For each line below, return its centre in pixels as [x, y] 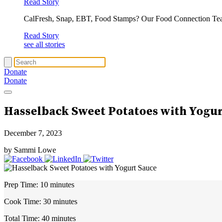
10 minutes [56, 184]
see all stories [44, 44]
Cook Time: [23, 201]
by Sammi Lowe [30, 150]
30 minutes [59, 201]
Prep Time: [21, 184]
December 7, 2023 [33, 133]
